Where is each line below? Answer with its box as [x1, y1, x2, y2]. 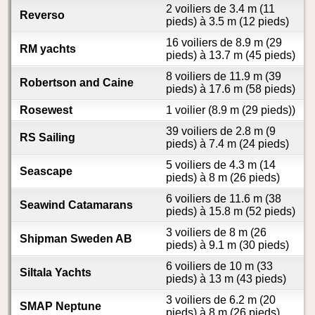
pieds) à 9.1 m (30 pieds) [166, 239, 289, 252]
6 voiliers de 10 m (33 [166, 260, 273, 273]
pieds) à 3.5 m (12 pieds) [166, 15, 289, 28]
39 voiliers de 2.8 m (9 [166, 125, 276, 138]
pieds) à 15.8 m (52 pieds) [166, 205, 295, 218]
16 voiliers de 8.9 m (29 [166, 37, 282, 49]
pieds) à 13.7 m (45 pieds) [166, 49, 295, 62]
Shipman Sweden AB [19, 233, 132, 245]
